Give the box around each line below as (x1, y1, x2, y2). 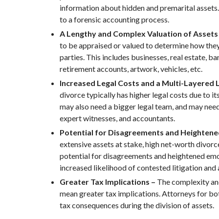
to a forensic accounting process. (60, 15, 169, 24)
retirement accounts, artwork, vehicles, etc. (60, 64, 202, 73)
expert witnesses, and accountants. (60, 113, 175, 123)
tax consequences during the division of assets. (60, 200, 214, 210)
